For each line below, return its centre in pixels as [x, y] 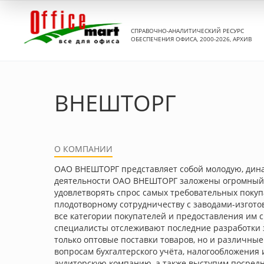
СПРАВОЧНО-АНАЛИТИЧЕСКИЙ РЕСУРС [187, 30]
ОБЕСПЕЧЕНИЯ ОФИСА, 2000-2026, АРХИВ [191, 39]
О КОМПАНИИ [83, 149]
